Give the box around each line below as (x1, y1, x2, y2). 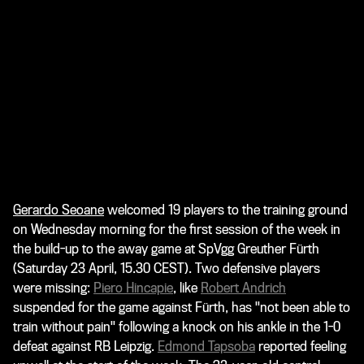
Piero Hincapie (93, 279, 173, 296)
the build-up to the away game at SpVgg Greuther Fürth (13, 240, 319, 257)
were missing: (13, 279, 93, 296)
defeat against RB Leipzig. (13, 338, 158, 354)
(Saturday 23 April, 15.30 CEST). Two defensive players (13, 260, 320, 276)
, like (173, 279, 201, 296)
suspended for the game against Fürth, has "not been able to (13, 299, 350, 315)
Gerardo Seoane (13, 201, 104, 218)
